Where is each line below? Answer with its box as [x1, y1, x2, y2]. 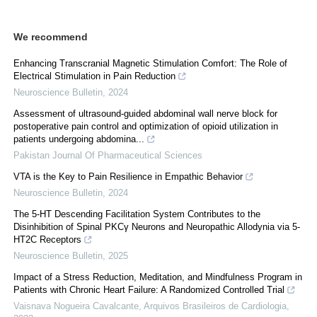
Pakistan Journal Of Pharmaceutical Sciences [13, 149, 202, 161]
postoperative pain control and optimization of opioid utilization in [13, 120, 278, 132]
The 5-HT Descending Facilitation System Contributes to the [13, 208, 260, 219]
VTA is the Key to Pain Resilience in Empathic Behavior [13, 171, 243, 182]
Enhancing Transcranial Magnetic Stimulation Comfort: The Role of [13, 57, 287, 69]
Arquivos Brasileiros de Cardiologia [144, 300, 287, 311]
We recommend [13, 30, 88, 42]
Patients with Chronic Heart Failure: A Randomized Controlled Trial [13, 284, 284, 295]
